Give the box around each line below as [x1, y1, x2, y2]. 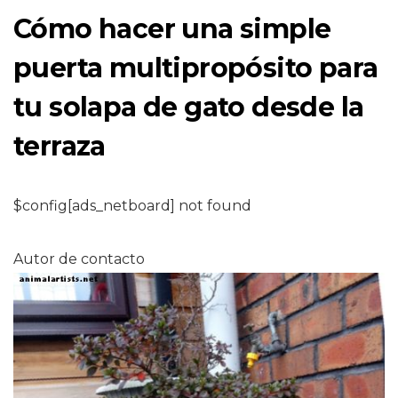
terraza [13, 130, 106, 163]
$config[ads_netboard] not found [13, 197, 251, 214]
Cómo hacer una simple [13, 12, 331, 45]
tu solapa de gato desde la [13, 91, 364, 123]
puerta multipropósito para [13, 52, 378, 84]
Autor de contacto [13, 251, 145, 267]
